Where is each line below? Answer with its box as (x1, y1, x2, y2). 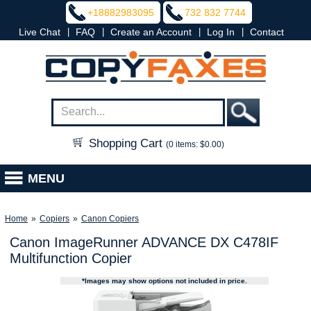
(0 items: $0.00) (166, 140, 224, 149)
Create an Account (110, 26, 192, 37)
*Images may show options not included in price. (82, 277, 248, 285)
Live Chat (19, 26, 60, 37)
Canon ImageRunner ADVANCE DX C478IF (9, 235, 278, 250)
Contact (250, 26, 284, 37)
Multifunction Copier (9, 251, 132, 266)
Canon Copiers (81, 214, 139, 224)
